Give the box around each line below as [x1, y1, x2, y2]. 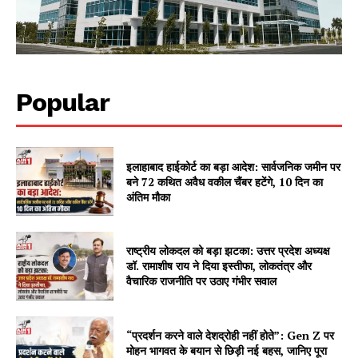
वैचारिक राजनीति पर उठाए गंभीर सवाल [126, 273, 277, 289]
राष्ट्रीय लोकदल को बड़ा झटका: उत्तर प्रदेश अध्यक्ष [126, 243, 331, 259]
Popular [16, 87, 109, 118]
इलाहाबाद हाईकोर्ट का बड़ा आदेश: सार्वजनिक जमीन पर [126, 158, 341, 174]
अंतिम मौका [126, 189, 171, 205]
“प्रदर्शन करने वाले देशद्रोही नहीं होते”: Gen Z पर [126, 327, 335, 343]
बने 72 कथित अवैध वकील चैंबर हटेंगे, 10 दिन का [126, 173, 324, 189]
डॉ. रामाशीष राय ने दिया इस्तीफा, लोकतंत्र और [126, 258, 312, 274]
